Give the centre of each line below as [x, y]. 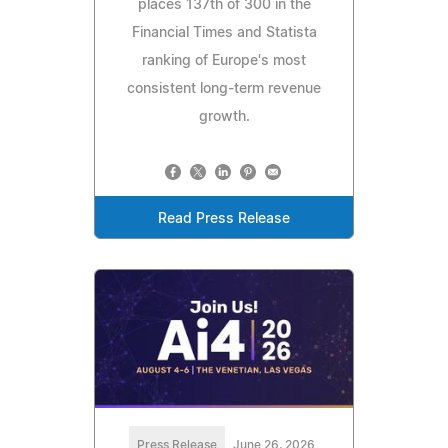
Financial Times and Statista [224, 33]
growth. [224, 117]
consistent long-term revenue [224, 89]
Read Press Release [224, 219]
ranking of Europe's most [224, 61]
